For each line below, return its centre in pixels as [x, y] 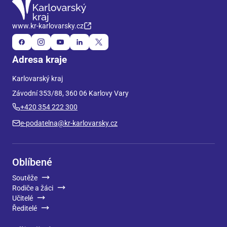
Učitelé [23, 198]
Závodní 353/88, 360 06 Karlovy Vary [70, 93]
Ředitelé [25, 208]
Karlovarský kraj [37, 79]
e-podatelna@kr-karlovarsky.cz [69, 123]
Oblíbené [32, 162]
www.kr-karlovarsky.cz [48, 26]
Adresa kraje [40, 60]
